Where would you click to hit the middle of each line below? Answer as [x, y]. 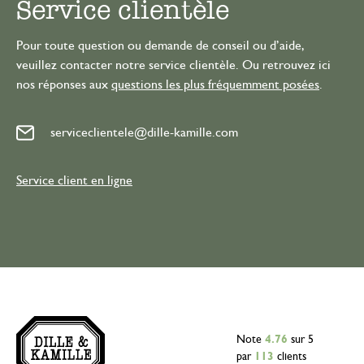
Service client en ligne [74, 181]
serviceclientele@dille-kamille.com [144, 133]
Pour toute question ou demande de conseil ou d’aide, [160, 46]
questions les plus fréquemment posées [215, 85]
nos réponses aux [64, 85]
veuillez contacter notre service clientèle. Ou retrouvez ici [173, 65]
